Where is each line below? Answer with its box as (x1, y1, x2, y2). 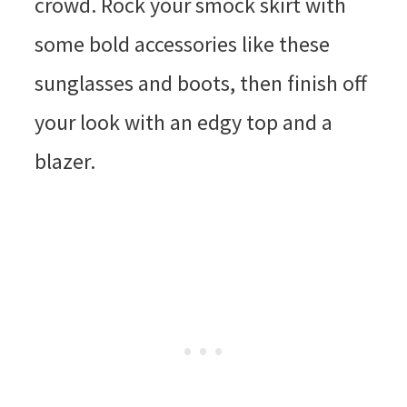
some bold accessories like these (34, 29, 330, 58)
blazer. (34, 146, 95, 175)
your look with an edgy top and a (34, 107, 333, 136)
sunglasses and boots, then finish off (34, 68, 367, 97)
